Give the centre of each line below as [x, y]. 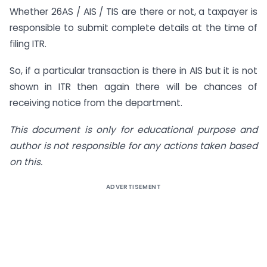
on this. [26, 162]
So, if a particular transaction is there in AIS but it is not [133, 71]
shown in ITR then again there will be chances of [133, 87]
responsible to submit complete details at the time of [133, 28]
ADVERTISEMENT [133, 187]
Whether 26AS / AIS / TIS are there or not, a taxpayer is [133, 12]
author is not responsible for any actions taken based [133, 146]
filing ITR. [28, 44]
